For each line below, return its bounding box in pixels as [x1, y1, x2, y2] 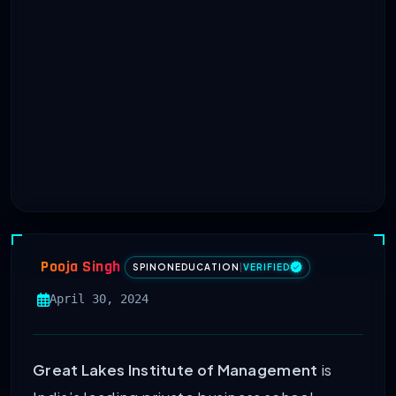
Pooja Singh [41, 257, 121, 278]
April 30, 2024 [49, 292, 148, 307]
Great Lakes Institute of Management [33, 361, 318, 380]
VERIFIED [242, 261, 290, 272]
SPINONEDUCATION [132, 261, 240, 272]
